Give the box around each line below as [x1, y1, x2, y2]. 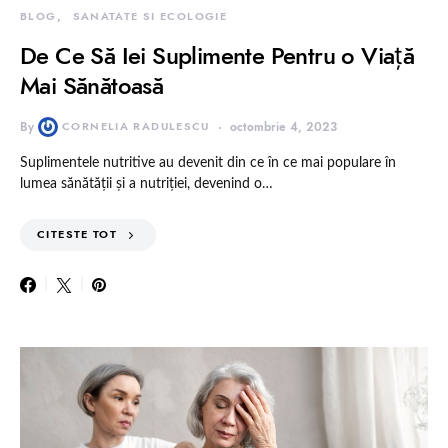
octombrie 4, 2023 [229, 119, 337, 136]
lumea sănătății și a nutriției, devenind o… [20, 177, 273, 192]
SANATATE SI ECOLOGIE [72, 9, 227, 25]
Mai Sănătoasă [20, 69, 164, 103]
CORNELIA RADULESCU [62, 119, 210, 135]
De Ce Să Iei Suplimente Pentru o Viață [20, 39, 415, 73]
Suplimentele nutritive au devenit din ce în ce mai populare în [20, 156, 396, 171]
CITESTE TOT [37, 227, 118, 243]
